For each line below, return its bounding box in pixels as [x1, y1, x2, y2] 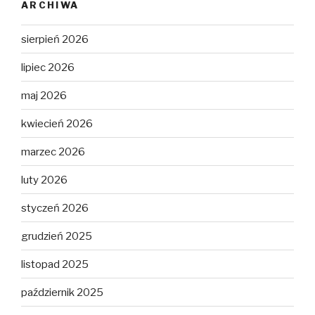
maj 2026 [21, 89, 67, 102]
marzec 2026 [21, 145, 85, 158]
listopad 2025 [21, 257, 89, 271]
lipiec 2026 [21, 60, 75, 74]
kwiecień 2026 [21, 117, 93, 130]
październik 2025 [21, 285, 103, 299]
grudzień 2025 [21, 229, 92, 243]
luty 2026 [21, 173, 67, 186]
